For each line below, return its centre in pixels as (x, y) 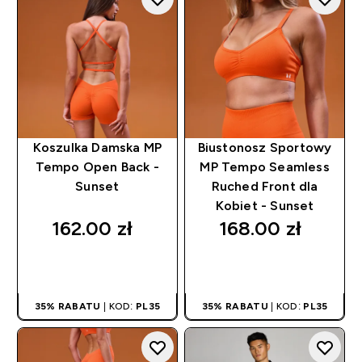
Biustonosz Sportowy (265, 147)
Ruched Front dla (265, 186)
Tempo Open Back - (97, 166)
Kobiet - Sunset (265, 205)
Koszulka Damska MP (97, 147)
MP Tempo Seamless (265, 166)
